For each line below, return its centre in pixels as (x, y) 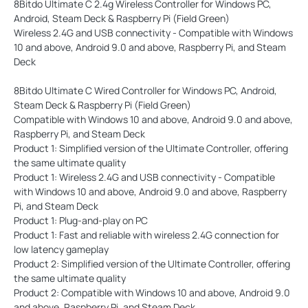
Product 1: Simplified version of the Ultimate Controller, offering (151, 148)
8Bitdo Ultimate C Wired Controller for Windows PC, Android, (145, 91)
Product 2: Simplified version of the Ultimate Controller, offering (152, 264)
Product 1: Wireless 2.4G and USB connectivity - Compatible (144, 177)
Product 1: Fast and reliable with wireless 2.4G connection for (146, 235)
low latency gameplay (61, 250)
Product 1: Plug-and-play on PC (81, 221)
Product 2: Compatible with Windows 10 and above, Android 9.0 (152, 293)
